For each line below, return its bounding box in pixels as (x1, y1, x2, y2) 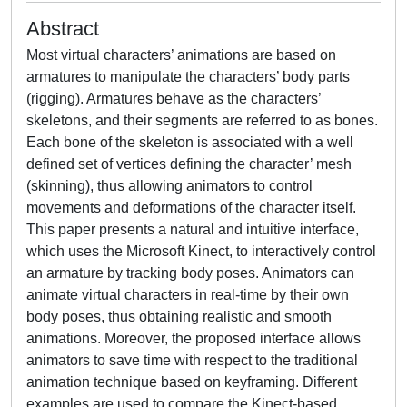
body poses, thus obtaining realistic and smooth (26, 309, 332, 324)
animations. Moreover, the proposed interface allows (26, 331, 361, 346)
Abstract (26, 17, 99, 40)
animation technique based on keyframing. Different (26, 374, 357, 390)
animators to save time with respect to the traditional (26, 352, 358, 368)
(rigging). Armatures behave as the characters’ (26, 91, 321, 106)
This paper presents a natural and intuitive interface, (26, 222, 359, 237)
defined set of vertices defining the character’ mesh (26, 156, 352, 172)
